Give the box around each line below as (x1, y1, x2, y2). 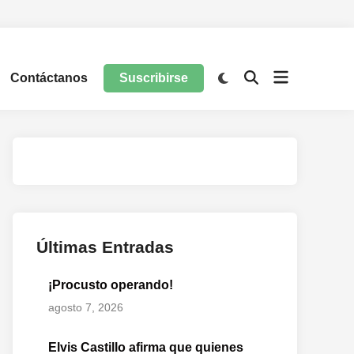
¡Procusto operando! (48, 278, 173, 292)
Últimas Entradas (36, 238, 174, 256)
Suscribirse (119, 71, 189, 85)
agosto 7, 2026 (48, 301, 123, 314)
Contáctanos (10, 71, 88, 85)
